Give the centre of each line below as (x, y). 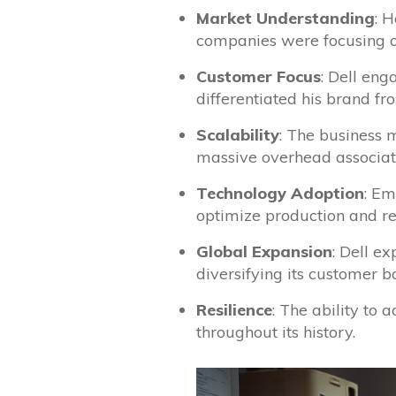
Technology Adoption (280, 194)
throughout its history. (276, 332)
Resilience (234, 310)
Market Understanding (286, 19)
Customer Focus (259, 77)
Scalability (238, 135)
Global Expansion (264, 252)
